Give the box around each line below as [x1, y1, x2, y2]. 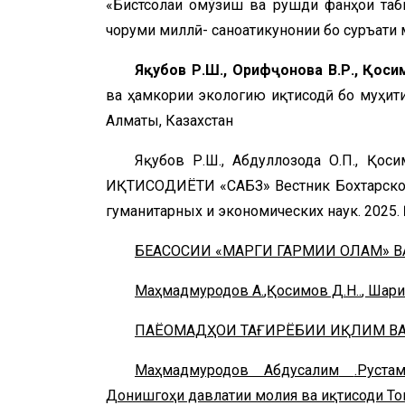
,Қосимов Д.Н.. [264, 281, 362, 299]
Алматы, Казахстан [106, 111, 233, 129]
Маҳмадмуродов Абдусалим [135, 361, 339, 379]
